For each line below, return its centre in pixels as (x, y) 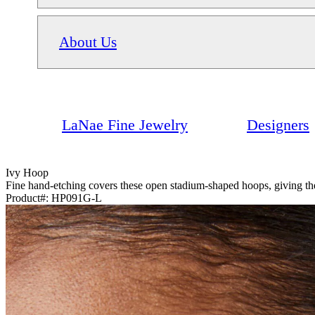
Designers (278, 124)
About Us (88, 41)
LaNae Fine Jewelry (125, 124)
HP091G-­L (77, 198)
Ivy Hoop (27, 172)
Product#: (28, 198)
